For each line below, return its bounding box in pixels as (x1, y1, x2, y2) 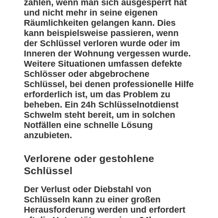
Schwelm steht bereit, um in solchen (24, 110, 175, 120)
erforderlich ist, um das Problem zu (24, 90, 170, 100)
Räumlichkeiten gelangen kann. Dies (24, 18, 176, 28)
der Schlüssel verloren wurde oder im (24, 38, 180, 49)
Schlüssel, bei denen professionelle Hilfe (24, 79, 194, 90)
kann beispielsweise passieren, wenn (24, 28, 179, 38)
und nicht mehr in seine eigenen (24, 8, 158, 18)
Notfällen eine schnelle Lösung (24, 120, 153, 130)
